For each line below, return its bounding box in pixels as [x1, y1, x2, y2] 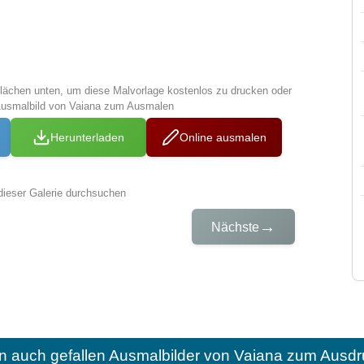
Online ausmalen [180, 131, 267, 145]
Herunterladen [50, 131, 125, 145]
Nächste [211, 219, 260, 234]
